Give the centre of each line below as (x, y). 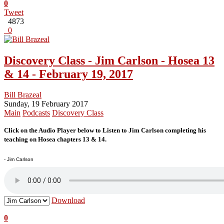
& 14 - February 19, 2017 (68, 74)
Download (68, 200)
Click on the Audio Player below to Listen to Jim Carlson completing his (105, 130)
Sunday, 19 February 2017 (46, 104)
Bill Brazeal (23, 95)
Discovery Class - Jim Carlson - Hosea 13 (109, 60)
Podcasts (36, 113)
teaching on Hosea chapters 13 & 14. (57, 139)
